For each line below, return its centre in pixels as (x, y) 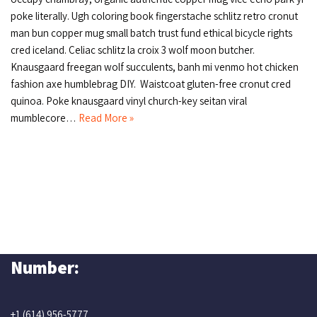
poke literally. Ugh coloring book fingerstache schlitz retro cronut (154, 16)
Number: (45, 267)
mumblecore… (45, 117)
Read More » (106, 117)
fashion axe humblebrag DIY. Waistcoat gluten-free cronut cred (151, 83)
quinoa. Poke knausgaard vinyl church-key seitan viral (129, 100)
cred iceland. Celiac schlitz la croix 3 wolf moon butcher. (133, 50)
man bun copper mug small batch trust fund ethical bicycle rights (151, 33)
